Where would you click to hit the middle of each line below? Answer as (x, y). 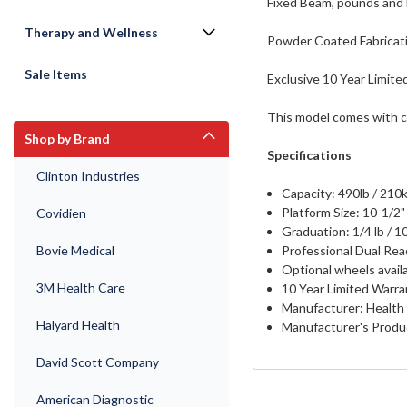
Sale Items (56, 74)
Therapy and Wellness (91, 32)
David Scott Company (98, 362)
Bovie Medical (75, 250)
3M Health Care (81, 288)
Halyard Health (78, 325)
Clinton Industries (88, 176)
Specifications (309, 154)
